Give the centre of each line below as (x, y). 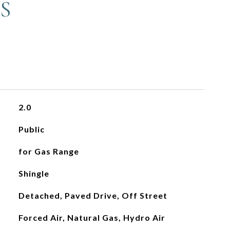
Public (31, 129)
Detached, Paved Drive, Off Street (93, 195)
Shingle (34, 173)
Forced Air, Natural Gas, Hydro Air (92, 217)
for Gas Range (49, 151)
